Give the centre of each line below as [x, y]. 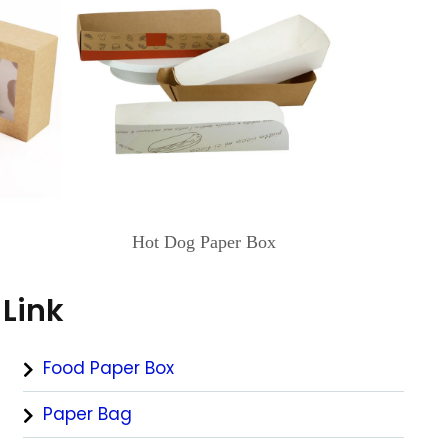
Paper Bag [87, 414]
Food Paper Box [108, 368]
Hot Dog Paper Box [203, 242]
